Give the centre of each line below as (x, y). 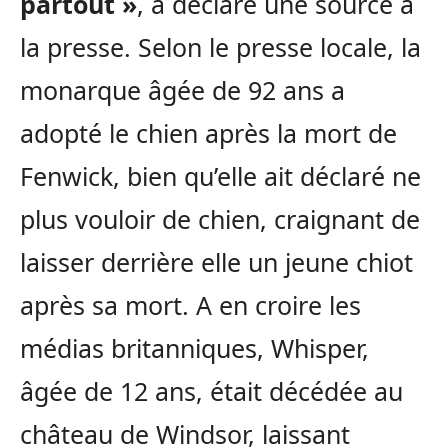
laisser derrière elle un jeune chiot (216, 262)
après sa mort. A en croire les (190, 305)
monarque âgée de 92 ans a (182, 90)
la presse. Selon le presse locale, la (220, 47)
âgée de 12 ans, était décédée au (211, 391)
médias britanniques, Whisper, (194, 348)
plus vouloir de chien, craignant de (220, 219)
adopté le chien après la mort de (208, 133)
